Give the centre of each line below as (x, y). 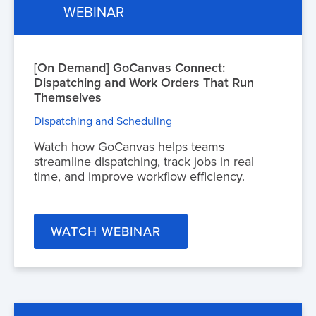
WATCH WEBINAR (106, 232)
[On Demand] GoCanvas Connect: (129, 67)
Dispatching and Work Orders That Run (144, 82)
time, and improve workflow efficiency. (139, 176)
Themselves (68, 97)
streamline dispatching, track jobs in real (144, 161)
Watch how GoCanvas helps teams (129, 146)
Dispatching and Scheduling (103, 121)
